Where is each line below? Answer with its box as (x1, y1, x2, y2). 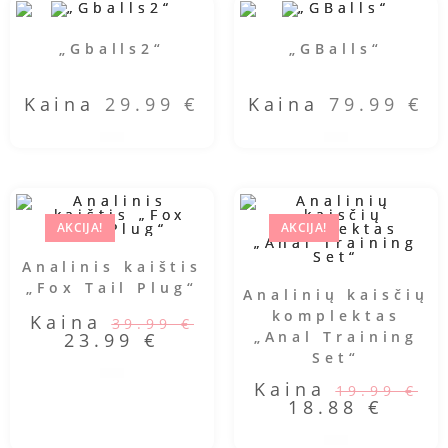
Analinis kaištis (21, 257, 203, 277)
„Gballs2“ (58, 39, 166, 59)
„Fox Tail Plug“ (26, 278, 198, 298)
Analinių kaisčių (243, 285, 429, 305)
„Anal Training (253, 327, 419, 347)
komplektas (271, 306, 401, 326)
